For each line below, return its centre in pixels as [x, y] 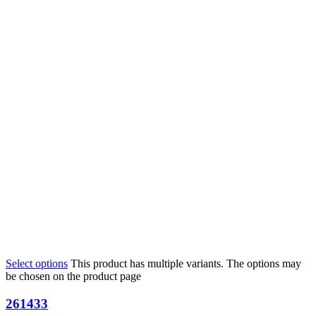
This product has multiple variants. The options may [186, 263]
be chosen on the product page [73, 276]
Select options [37, 263]
